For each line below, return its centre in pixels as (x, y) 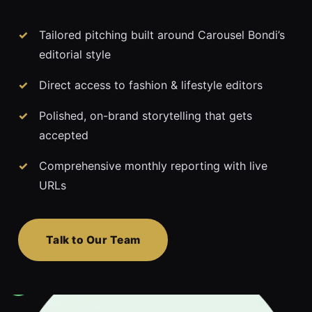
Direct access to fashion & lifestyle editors (151, 85)
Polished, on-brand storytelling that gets (146, 116)
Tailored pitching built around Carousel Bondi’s (162, 35)
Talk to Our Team (93, 240)
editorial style (75, 55)
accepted (64, 135)
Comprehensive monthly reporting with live (153, 166)
